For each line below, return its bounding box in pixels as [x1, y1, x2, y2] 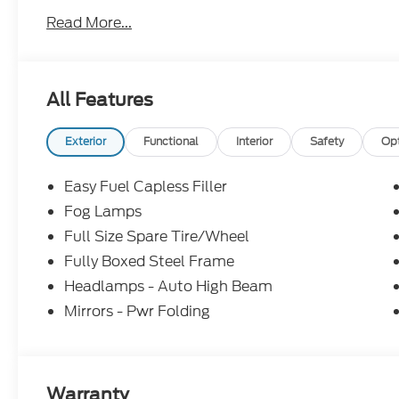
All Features [46, 89, 153, 111]
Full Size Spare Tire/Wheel [64, 226, 250, 248]
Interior [236, 134, 273, 151]
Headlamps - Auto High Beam [64, 276, 273, 297]
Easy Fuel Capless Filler [64, 176, 228, 198]
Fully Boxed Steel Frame [64, 251, 235, 273]
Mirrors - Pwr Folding [64, 301, 211, 322]
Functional [143, 134, 199, 151]
